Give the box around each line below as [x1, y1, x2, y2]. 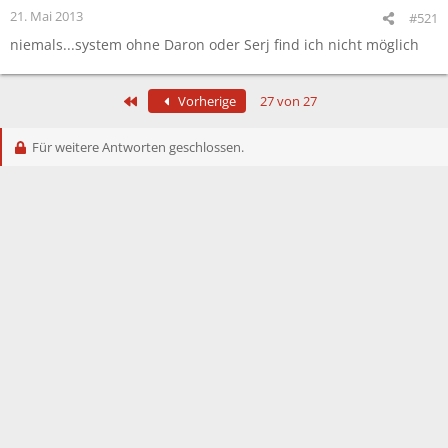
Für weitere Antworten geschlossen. [28, 137, 244, 156]
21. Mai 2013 [10, 6, 83, 25]
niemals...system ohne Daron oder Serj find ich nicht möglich [10, 34, 419, 54]
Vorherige [174, 91, 236, 110]
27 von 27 [259, 91, 317, 110]
